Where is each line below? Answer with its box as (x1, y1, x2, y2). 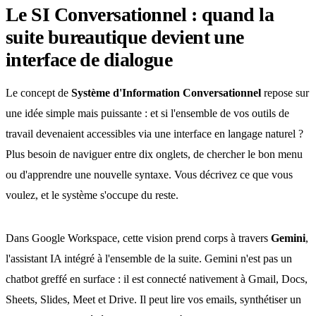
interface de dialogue (6, 49, 173, 71)
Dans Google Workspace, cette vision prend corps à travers (6, 232, 271, 244)
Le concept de (6, 87, 71, 99)
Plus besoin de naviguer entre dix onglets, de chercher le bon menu (6, 148, 303, 160)
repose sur (261, 87, 309, 99)
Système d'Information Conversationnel (71, 87, 261, 99)
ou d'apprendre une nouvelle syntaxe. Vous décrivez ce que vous (6, 169, 293, 181)
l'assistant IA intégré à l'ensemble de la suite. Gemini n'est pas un (6, 253, 292, 265)
